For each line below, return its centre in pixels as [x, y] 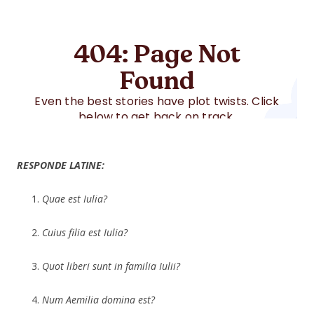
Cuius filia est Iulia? [85, 232]
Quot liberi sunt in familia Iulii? [111, 266]
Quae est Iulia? [75, 198]
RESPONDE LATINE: [61, 165]
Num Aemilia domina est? [98, 299]
